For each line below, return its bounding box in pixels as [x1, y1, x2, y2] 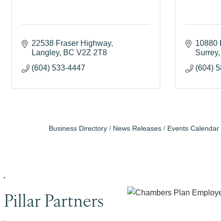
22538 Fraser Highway [32, 38, 111, 47]
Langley [32, 48, 59, 57]
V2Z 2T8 [76, 48, 107, 57]
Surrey [195, 48, 218, 57]
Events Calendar [167, 124, 219, 132]
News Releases [113, 124, 161, 132]
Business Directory [49, 124, 107, 132]
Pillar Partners [4, 187, 104, 211]
